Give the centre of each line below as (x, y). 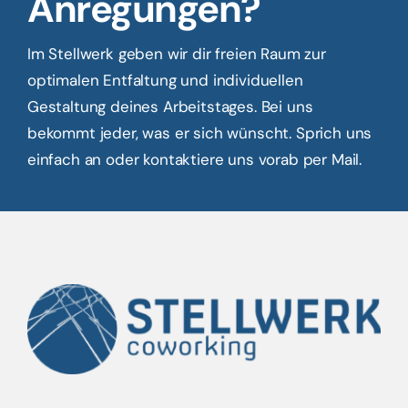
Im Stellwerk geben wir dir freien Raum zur (176, 53)
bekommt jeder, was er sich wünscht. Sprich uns (199, 133)
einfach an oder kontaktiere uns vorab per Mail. (194, 159)
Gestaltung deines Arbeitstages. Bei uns (170, 106)
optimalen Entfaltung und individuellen (165, 80)
